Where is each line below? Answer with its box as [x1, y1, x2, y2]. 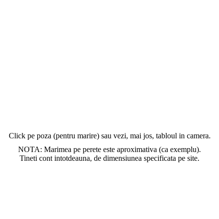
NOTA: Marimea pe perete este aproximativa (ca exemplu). [18, 145, 201, 153]
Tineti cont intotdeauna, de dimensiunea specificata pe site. [20, 154, 199, 162]
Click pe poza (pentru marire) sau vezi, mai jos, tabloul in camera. [8, 131, 211, 140]
